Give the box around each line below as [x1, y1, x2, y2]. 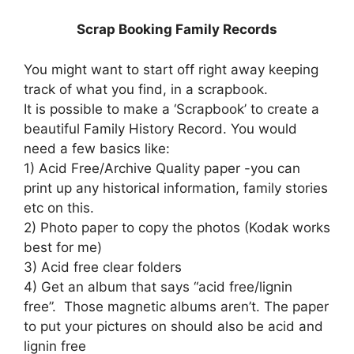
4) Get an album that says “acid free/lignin [24, 278, 292, 295]
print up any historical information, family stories [24, 179, 328, 196]
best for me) [24, 239, 102, 255]
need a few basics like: [24, 140, 170, 156]
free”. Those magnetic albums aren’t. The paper [24, 298, 329, 314]
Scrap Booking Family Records [77, 21, 277, 37]
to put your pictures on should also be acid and [24, 318, 323, 334]
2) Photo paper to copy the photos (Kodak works [24, 219, 330, 235]
